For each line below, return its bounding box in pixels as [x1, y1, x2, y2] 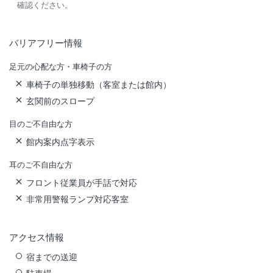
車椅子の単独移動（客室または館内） [26, 79, 171, 90]
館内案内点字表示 [26, 136, 94, 147]
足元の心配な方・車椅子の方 [9, 62, 112, 72]
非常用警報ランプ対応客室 [26, 194, 129, 205]
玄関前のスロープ [26, 96, 94, 107]
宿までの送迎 [26, 252, 77, 263]
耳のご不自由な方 [9, 160, 73, 170]
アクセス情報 [9, 232, 64, 244]
